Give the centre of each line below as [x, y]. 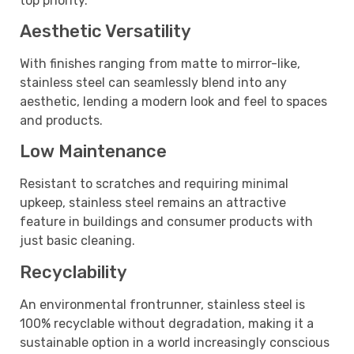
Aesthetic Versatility [105, 32]
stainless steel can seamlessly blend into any [153, 83]
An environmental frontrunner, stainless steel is [162, 304]
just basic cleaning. [77, 241]
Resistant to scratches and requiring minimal [154, 184]
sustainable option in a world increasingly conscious [175, 342]
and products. [61, 121]
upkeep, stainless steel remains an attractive [153, 203]
